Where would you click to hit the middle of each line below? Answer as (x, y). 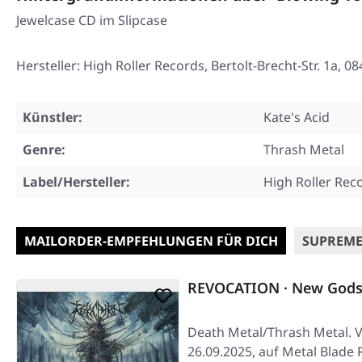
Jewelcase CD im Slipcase (92, 20)
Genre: (44, 149)
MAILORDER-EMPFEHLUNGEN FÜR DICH (151, 241)
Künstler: (53, 117)
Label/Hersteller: (76, 182)
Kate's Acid (297, 117)
